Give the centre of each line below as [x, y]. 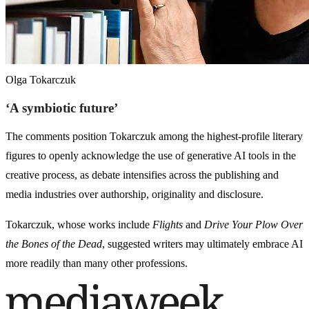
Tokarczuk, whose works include [79, 225]
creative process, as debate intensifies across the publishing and [142, 175]
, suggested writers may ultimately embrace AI [202, 244]
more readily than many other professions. [97, 263]
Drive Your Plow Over [253, 225]
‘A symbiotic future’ [62, 108]
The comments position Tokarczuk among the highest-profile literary [154, 137]
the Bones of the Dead [54, 244]
